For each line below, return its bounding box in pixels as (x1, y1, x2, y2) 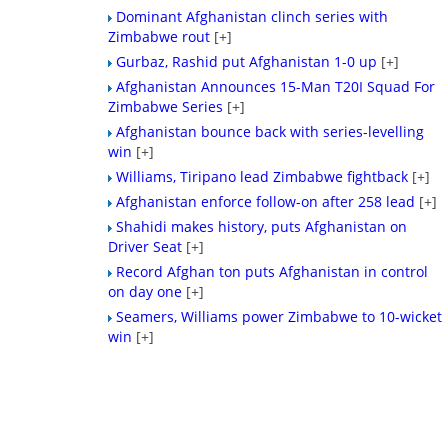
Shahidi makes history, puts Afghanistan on (116, 217, 408, 236)
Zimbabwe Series (108, 97, 224, 116)
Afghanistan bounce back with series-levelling (116, 122, 425, 141)
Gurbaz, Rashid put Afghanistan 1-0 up (116, 52, 378, 71)
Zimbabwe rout (108, 27, 211, 46)
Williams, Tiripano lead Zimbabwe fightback (116, 167, 409, 186)
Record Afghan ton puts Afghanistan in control (116, 262, 429, 281)
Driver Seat (108, 237, 183, 256)
